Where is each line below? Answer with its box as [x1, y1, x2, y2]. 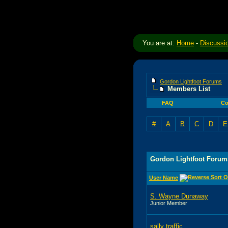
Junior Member [150, 199, 187, 206]
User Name [149, 174, 178, 181]
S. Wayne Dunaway [150, 192, 208, 200]
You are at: [142, 39, 177, 47]
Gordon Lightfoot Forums [160, 78, 222, 84]
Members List [167, 84, 210, 93]
